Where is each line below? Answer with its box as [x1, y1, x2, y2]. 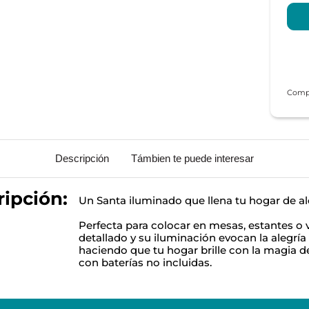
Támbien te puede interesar [131, 152, 254, 164]
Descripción [55, 152, 109, 164]
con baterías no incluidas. [79, 255, 212, 269]
